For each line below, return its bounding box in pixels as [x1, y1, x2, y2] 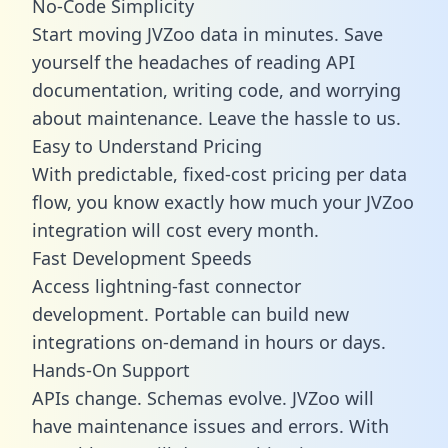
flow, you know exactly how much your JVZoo [32, 189, 414, 214]
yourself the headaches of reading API [32, 49, 355, 74]
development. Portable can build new [32, 301, 349, 326]
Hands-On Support [32, 357, 190, 382]
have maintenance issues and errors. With [32, 413, 389, 438]
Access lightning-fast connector [32, 273, 301, 298]
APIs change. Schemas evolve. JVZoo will [32, 385, 374, 410]
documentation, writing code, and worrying [32, 77, 401, 102]
